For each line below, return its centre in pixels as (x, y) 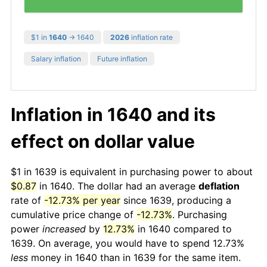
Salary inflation (56, 58)
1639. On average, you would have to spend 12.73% (128, 243)
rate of (27, 200)
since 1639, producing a (176, 200)
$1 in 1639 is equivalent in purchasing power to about (132, 171)
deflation (219, 186)
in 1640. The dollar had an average (117, 186)
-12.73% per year (82, 200)
